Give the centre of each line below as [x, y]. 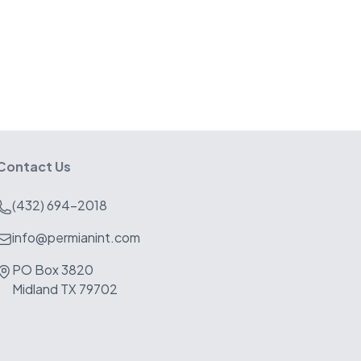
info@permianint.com [76, 237]
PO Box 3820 [52, 270]
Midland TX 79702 [64, 289]
